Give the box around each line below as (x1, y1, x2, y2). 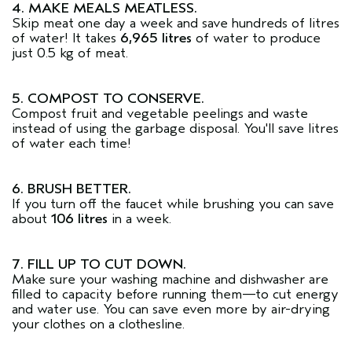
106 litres (51, 211, 108, 227)
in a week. (108, 211, 171, 227)
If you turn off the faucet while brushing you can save (12, 196, 334, 212)
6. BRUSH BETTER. (12, 181, 131, 197)
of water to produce (192, 30, 321, 46)
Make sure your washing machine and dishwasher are (12, 271, 328, 288)
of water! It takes (12, 30, 120, 46)
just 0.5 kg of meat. (12, 45, 128, 61)
